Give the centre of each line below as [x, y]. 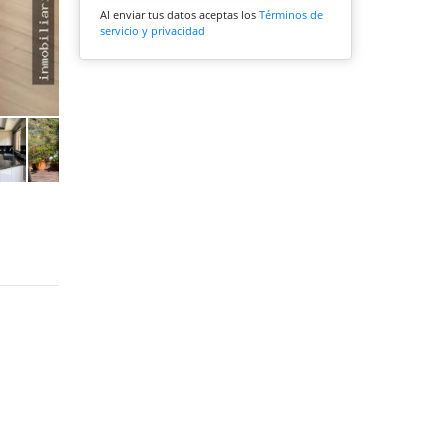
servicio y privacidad [152, 31]
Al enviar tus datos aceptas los [179, 15]
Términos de [291, 15]
